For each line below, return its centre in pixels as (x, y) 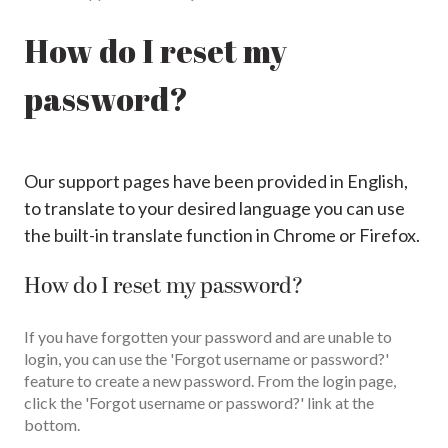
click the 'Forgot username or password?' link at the (199, 403)
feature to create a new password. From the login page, (210, 381)
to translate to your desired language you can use (214, 207)
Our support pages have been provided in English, (216, 180)
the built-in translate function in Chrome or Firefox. (222, 234)
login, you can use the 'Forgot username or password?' (206, 359)
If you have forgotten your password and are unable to (208, 337)
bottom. (52, 425)
